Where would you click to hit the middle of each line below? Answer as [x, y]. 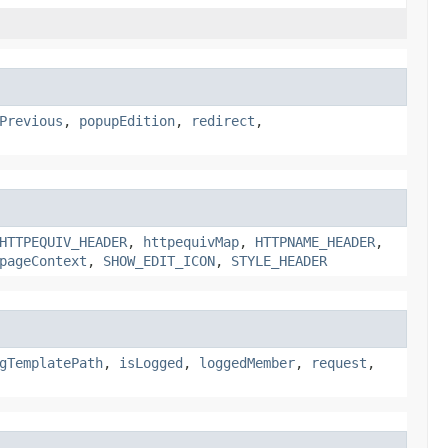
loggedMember [247, 362]
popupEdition [127, 120]
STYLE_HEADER [279, 260]
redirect [223, 120]
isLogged [151, 362]
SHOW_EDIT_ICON [159, 260]
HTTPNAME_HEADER [315, 241]
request [339, 362]
